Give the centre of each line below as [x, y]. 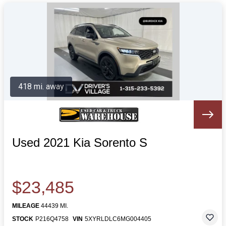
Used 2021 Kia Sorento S [80, 143]
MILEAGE [26, 206]
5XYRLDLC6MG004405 [118, 219]
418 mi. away [41, 87]
